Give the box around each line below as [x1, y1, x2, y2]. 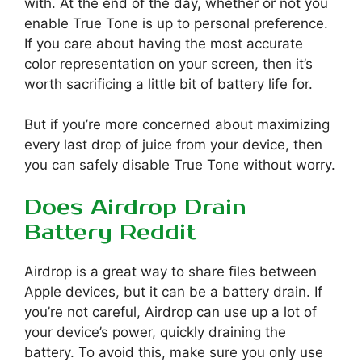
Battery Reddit [24, 220, 196, 246]
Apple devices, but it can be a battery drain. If [24, 284, 322, 301]
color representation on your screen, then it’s [24, 55, 313, 72]
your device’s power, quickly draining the [24, 324, 286, 341]
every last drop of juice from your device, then [24, 136, 322, 153]
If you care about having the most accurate [24, 35, 303, 52]
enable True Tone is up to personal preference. [24, 15, 328, 32]
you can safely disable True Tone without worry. [24, 156, 335, 173]
